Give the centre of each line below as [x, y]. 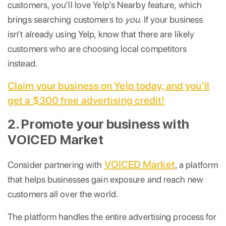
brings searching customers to [67, 19]
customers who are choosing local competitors [97, 48]
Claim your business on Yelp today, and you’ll [109, 86]
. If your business [171, 19]
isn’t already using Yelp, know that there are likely [101, 34]
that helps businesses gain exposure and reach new [105, 179]
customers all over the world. [63, 194]
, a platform [196, 164]
